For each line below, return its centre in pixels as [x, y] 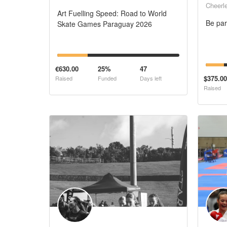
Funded [107, 78]
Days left [151, 78]
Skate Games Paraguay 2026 [105, 24]
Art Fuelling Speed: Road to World [112, 13]
